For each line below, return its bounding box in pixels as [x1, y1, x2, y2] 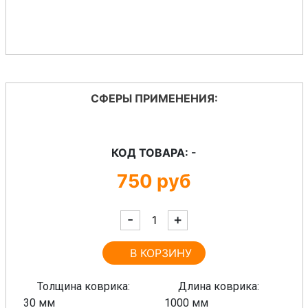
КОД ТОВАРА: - [111, 145, 197, 159]
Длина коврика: [178, 279, 259, 293]
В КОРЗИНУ [130, 245, 192, 260]
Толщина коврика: [36, 279, 130, 293]
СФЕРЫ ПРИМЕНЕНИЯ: [90, 91, 218, 105]
